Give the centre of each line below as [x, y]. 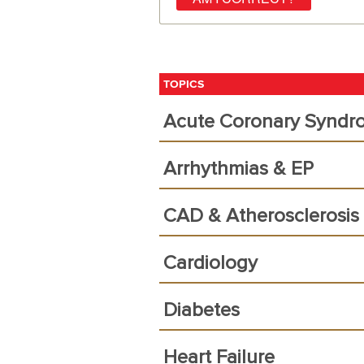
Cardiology [210, 263]
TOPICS [184, 84]
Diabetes [201, 310]
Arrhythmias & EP [238, 169]
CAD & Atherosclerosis [261, 216]
